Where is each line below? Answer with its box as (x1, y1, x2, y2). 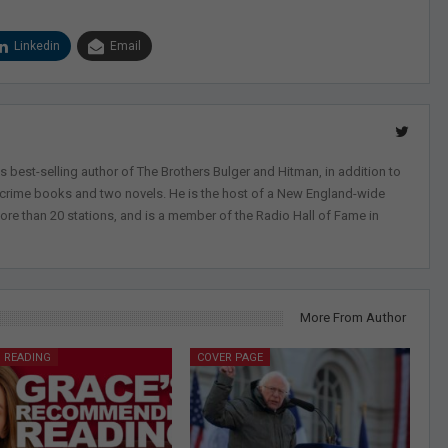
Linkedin (14, 39, 60, 54)
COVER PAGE (196, 351, 263, 365)
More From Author (300, 310, 406, 326)
